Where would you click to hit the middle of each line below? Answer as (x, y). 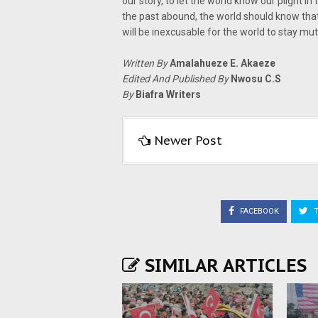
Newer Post (188, 141)
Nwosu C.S (256, 79)
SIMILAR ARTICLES (223, 265)
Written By (146, 63)
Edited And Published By (176, 79)
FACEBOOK (258, 211)
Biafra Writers (168, 94)
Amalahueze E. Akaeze (223, 63)
